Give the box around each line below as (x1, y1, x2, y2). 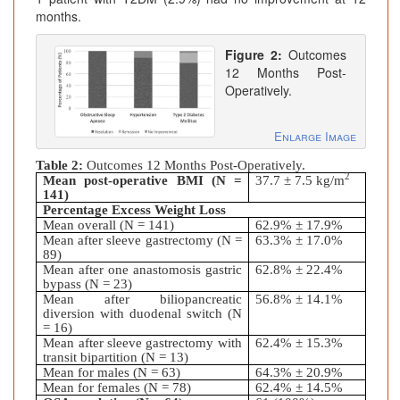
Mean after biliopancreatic (43, 291, 242, 306)
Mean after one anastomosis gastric (43, 262, 242, 277)
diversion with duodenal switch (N (43, 305, 242, 321)
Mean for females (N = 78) (43, 379, 192, 395)
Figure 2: (225, 45, 288, 63)
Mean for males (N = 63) (43, 364, 181, 379)
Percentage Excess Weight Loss (43, 202, 227, 217)
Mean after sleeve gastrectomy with (43, 335, 242, 350)
